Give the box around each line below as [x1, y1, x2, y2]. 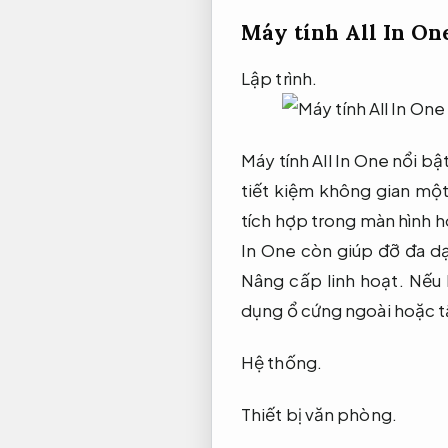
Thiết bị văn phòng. [241, 402, 397, 425]
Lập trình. [241, 66, 317, 89]
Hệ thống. [241, 350, 322, 373]
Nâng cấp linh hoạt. [241, 268, 404, 291]
